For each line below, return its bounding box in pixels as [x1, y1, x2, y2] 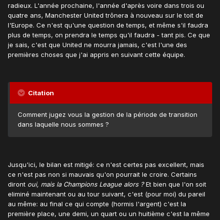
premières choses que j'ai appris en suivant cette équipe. [8, 51, 185, 59]
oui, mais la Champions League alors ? [27, 180, 144, 189]
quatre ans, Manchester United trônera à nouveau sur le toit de [8, 11, 203, 20]
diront [8, 180, 27, 189]
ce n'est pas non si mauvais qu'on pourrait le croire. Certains [8, 170, 197, 179]
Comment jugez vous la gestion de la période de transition [18, 110, 197, 119]
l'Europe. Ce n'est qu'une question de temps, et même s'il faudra [8, 21, 208, 29]
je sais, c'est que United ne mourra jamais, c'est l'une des [8, 41, 187, 49]
